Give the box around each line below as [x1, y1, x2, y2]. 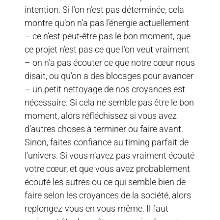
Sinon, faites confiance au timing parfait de [25, 137, 189, 147]
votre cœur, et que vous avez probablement [25, 163, 190, 174]
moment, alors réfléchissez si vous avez [25, 110, 177, 121]
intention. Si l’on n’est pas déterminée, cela [25, 4, 184, 15]
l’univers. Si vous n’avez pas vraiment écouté [25, 150, 194, 161]
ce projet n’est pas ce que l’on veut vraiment [25, 44, 190, 55]
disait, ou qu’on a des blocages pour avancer [25, 70, 193, 81]
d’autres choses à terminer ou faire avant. [25, 123, 183, 134]
